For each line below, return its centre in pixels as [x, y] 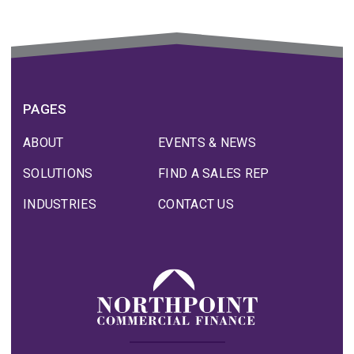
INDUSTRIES [60, 204]
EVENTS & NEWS [207, 143]
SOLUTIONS [58, 173]
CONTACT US [196, 204]
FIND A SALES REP [214, 173]
